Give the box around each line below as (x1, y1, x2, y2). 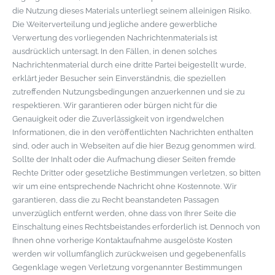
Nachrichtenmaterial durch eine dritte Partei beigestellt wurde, (12, 60, 246, 69)
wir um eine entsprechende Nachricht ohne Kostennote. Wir (12, 182, 237, 191)
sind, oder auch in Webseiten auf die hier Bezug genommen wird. (12, 141, 255, 150)
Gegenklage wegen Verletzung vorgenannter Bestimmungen (12, 263, 242, 272)
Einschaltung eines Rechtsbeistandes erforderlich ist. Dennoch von (12, 222, 260, 231)
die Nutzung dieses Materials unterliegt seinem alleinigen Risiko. (12, 6, 251, 15)
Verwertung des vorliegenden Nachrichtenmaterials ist (12, 33, 217, 42)
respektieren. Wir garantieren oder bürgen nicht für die (12, 101, 217, 110)
